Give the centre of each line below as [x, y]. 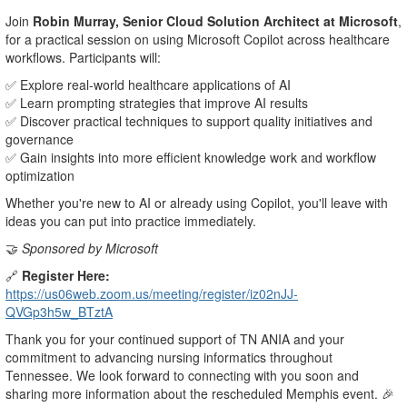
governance [40, 139]
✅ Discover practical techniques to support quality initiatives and [189, 121]
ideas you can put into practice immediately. [131, 221]
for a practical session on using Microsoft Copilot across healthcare [198, 40]
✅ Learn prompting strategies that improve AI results [157, 103]
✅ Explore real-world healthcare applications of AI [148, 85]
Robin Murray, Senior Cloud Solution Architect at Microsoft [215, 21]
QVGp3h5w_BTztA [59, 312]
